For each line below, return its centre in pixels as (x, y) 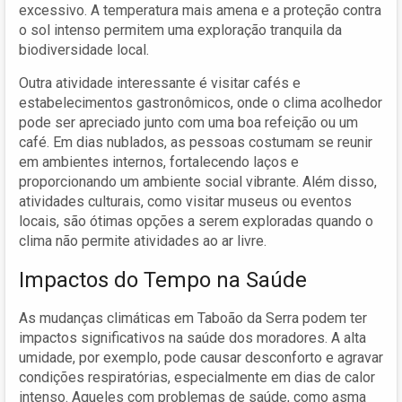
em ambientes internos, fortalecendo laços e (159, 162)
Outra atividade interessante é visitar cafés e (160, 83)
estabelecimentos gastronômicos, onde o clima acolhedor (201, 102)
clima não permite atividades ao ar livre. (143, 240)
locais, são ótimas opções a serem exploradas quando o (196, 221)
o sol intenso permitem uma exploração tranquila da (180, 30)
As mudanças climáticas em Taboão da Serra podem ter (193, 318)
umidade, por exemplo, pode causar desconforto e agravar (201, 357)
